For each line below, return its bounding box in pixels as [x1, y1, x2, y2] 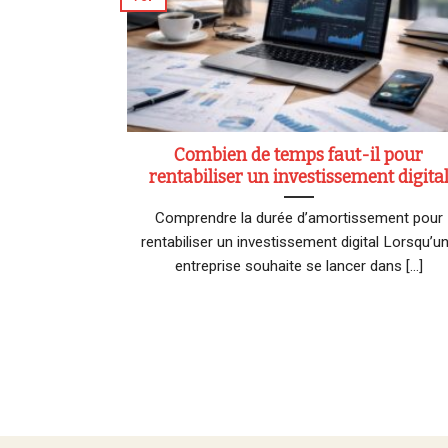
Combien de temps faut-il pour [174, 144, 424, 166]
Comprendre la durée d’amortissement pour [154, 208, 443, 227]
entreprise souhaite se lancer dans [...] [174, 256, 423, 275]
